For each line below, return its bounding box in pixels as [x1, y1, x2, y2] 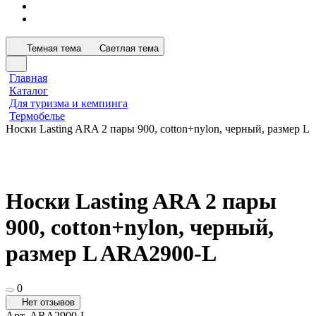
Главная [9, 72, 47, 84]
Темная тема [27, 43, 81, 54]
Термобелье [9, 110, 65, 122]
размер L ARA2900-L [6, 241, 217, 267]
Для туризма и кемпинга [9, 97, 128, 109]
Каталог [9, 85, 48, 97]
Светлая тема [99, 43, 159, 54]
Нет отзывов [22, 296, 75, 308]
